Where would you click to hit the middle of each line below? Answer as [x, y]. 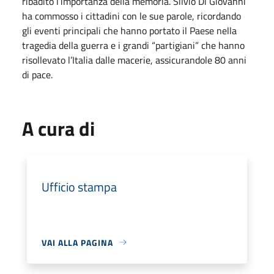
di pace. [37, 74]
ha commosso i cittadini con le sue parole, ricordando [131, 16]
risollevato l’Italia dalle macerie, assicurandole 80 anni [134, 60]
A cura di [58, 128]
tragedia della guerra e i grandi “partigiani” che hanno [133, 45]
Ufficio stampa [79, 187]
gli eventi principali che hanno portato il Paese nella [129, 30]
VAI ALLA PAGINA [77, 242]
